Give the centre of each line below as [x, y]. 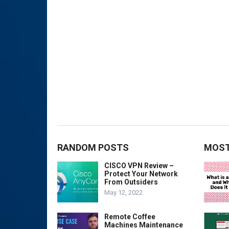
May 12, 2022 [123, 192]
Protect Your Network [141, 174]
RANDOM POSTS [93, 147]
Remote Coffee [130, 216]
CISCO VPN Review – [139, 165]
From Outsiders [131, 182]
